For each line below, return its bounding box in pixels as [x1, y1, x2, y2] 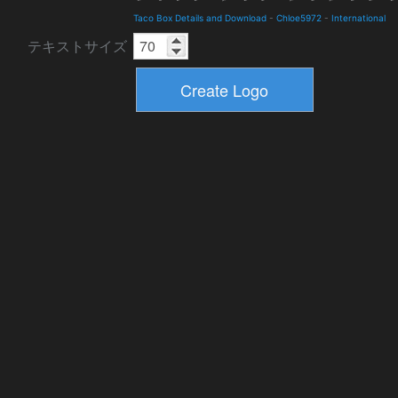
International [331, 12, 386, 23]
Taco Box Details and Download [133, 12, 267, 23]
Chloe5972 [276, 12, 322, 23]
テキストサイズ [28, 37, 127, 55]
